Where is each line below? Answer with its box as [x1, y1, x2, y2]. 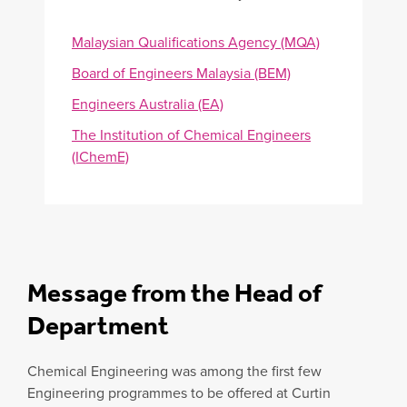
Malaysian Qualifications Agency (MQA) [71, 31, 320, 53]
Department [27, 310, 169, 341]
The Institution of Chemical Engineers [71, 124, 311, 145]
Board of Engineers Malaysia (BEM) [71, 62, 291, 84]
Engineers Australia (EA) [71, 93, 223, 114]
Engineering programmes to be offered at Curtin [27, 382, 331, 403]
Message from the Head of [27, 277, 322, 308]
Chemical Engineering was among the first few [27, 360, 322, 382]
